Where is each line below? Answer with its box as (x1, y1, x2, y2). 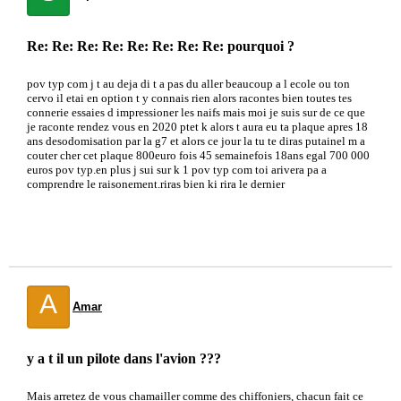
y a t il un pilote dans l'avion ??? (27, 351, 221, 366)
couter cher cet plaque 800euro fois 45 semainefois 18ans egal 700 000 (27, 149, 370, 162)
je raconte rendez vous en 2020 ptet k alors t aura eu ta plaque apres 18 (27, 120, 368, 133)
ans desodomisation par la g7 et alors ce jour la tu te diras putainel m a (27, 134, 365, 148)
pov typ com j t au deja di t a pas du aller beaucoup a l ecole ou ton (27, 77, 350, 90)
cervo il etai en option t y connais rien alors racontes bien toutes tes (27, 91, 352, 105)
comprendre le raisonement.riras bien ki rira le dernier (27, 177, 285, 191)
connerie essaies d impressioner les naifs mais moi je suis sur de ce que (27, 106, 365, 119)
